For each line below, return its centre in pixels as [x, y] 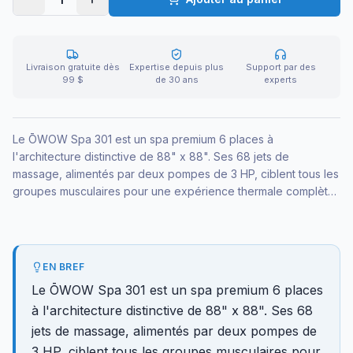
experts [281, 80]
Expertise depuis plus [176, 67]
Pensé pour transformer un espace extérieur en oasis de [161, 208]
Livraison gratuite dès [72, 67]
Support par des [281, 67]
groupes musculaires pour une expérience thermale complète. [175, 191]
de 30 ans [176, 80]
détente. [34, 226]
